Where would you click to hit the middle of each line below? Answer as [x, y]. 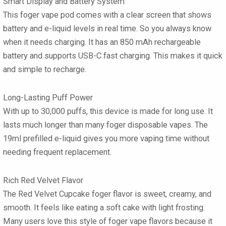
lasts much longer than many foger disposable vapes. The [105, 125]
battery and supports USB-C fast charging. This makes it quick [113, 56]
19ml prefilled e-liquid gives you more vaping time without [106, 139]
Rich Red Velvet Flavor [43, 180]
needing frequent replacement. [57, 152]
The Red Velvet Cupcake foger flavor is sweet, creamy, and [107, 194]
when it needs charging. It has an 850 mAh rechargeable [102, 42]
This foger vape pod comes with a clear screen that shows [107, 15]
